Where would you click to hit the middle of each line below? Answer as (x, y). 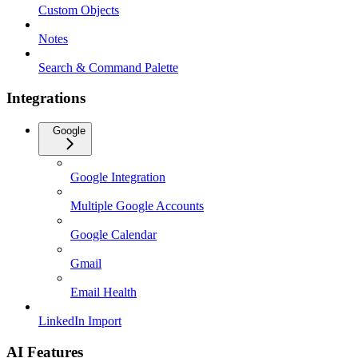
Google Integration (118, 177)
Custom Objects (79, 10)
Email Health (103, 292)
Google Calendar (113, 235)
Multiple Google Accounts (137, 206)
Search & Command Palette (108, 67)
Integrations (46, 98)
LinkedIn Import (80, 321)
